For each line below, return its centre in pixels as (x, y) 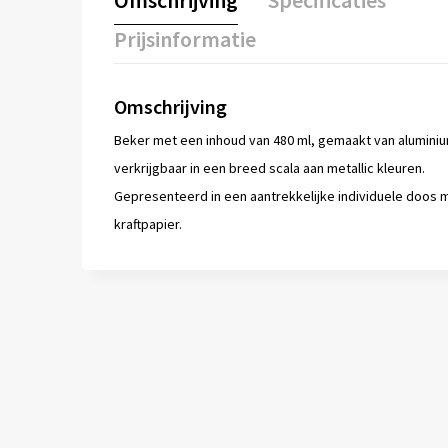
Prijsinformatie (184, 39)
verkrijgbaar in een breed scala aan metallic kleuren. (269, 168)
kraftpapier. (147, 224)
